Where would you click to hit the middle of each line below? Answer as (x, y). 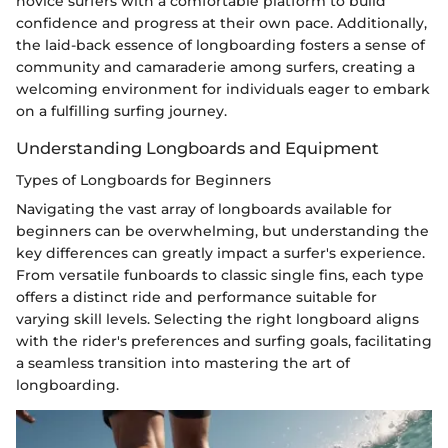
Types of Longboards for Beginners (143, 180)
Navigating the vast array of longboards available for (204, 209)
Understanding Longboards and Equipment (197, 148)
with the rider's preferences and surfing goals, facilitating (224, 341)
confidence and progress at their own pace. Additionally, (221, 23)
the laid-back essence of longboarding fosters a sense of (220, 45)
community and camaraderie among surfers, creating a (215, 67)
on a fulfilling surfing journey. (121, 111)
